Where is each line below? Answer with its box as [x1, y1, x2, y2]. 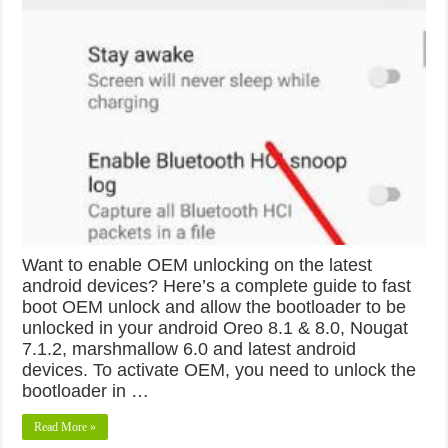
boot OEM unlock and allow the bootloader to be [22, 296, 407, 317]
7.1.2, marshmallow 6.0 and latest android [22, 338, 357, 359]
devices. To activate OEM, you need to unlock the [22, 359, 417, 380]
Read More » [34, 419, 97, 434]
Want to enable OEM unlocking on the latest [22, 254, 373, 275]
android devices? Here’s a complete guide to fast [22, 275, 412, 296]
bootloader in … [22, 380, 150, 401]
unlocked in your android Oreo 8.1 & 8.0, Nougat [22, 317, 409, 338]
